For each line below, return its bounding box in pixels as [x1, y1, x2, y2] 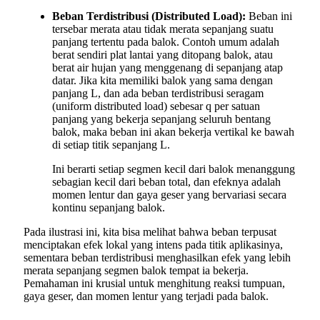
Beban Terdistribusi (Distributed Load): [52, 9, 246, 22]
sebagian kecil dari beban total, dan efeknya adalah [52, 175, 281, 188]
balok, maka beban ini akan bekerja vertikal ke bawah [52, 125, 294, 138]
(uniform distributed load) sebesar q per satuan [52, 99, 260, 112]
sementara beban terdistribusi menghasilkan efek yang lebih [24, 251, 291, 264]
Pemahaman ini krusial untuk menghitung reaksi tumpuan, [24, 276, 285, 289]
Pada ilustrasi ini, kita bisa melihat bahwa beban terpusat [24, 225, 276, 238]
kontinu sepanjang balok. [52, 201, 165, 214]
